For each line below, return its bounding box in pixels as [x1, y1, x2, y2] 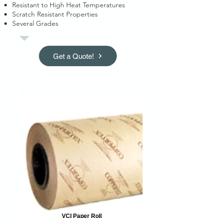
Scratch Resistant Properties [12, 10, 98, 19]
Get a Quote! [53, 52, 94, 60]
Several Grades [12, 19, 58, 28]
